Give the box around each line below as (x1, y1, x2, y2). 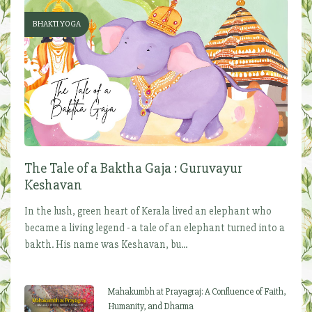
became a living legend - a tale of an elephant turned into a (24, 221, 285, 234)
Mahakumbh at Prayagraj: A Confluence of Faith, (108, 286, 286, 297)
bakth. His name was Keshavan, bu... (24, 237, 187, 251)
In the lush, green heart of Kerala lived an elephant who (24, 204, 272, 217)
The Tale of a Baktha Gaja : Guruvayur (24, 159, 242, 177)
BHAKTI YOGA (33, 19, 81, 30)
